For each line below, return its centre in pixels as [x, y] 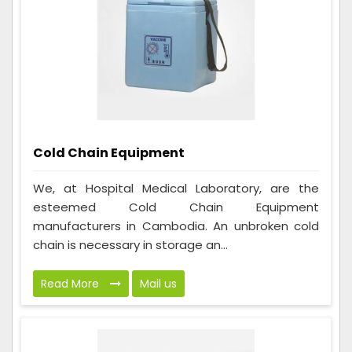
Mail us [158, 283]
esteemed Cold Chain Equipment [176, 207]
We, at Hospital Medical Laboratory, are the [176, 188]
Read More [71, 283]
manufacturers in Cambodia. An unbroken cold [176, 225]
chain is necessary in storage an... [130, 244]
